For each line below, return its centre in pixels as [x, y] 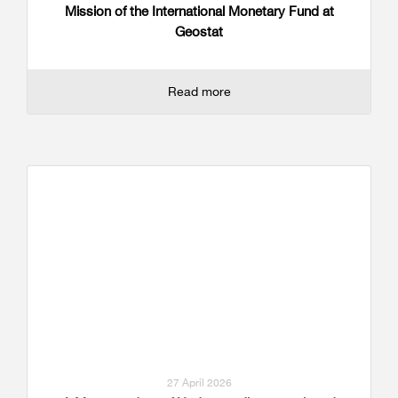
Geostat [199, 31]
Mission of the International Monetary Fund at [199, 11]
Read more [199, 91]
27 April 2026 [199, 382]
